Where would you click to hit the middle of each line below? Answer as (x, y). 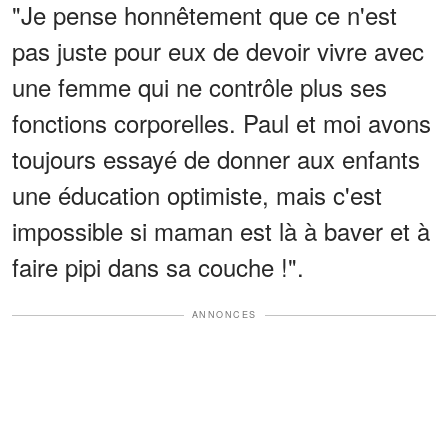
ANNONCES (224, 315)
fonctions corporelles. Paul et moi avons (221, 123)
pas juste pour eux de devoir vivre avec (218, 51)
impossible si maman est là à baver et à (221, 231)
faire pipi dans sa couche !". (158, 267)
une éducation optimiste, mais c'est (197, 195)
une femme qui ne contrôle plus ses (199, 87)
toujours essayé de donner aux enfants (216, 159)
